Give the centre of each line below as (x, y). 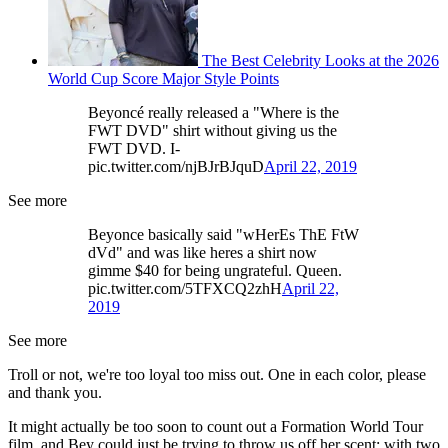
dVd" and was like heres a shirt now (202, 252)
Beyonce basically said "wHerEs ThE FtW (223, 234)
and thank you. (55, 392)
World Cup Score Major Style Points (163, 78)
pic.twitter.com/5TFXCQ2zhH (185, 288)
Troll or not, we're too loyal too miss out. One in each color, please (217, 374)
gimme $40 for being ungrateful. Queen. (215, 270)
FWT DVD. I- (134, 148)
